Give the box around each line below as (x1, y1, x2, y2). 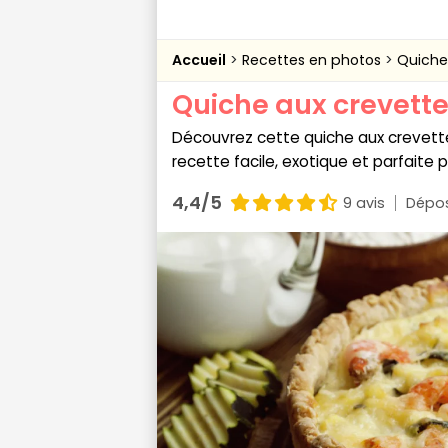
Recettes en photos (242, 50, 385, 70)
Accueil (172, 50, 226, 70)
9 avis (343, 192, 385, 213)
